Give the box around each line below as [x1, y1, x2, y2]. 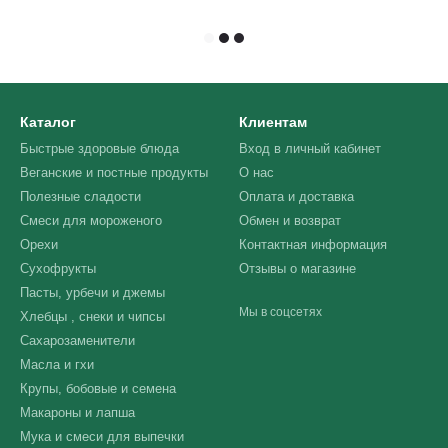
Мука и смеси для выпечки [20, 429, 184, 444]
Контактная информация [239, 237, 387, 252]
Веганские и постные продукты [20, 165, 208, 180]
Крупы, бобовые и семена [20, 381, 176, 396]
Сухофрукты [20, 261, 96, 276]
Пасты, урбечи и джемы [20, 285, 165, 300]
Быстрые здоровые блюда [20, 141, 179, 156]
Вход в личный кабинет [239, 141, 381, 156]
